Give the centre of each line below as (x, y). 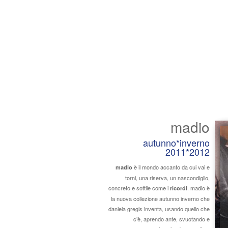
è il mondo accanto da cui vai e (171, 167)
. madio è (198, 188)
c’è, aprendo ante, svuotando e (172, 219)
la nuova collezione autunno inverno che (160, 198)
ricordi (179, 188)
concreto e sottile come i (139, 188)
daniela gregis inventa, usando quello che (159, 209)
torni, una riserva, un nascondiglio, (167, 178)
